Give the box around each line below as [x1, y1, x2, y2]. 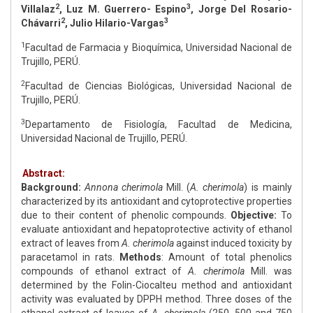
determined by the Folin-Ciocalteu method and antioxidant [21, 279, 292, 291]
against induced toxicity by [176, 238, 292, 249]
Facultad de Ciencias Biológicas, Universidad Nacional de [25, 80, 292, 92]
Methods [119, 252, 161, 263]
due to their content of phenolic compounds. [21, 210, 231, 221]
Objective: [231, 210, 277, 221]
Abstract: [22, 168, 65, 180]
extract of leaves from [21, 238, 122, 249]
